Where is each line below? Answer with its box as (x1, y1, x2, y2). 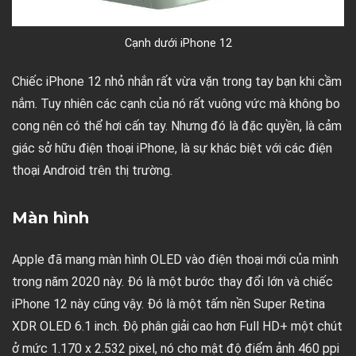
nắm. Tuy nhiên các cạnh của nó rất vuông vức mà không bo (12, 96, 340, 112)
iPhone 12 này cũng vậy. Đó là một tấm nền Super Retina (12, 296, 325, 312)
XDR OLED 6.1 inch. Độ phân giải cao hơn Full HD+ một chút (12, 319, 342, 335)
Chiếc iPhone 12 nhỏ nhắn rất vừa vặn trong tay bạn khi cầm (12, 74, 342, 90)
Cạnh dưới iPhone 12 (124, 37, 232, 51)
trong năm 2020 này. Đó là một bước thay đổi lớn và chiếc (12, 274, 333, 290)
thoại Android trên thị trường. (12, 163, 172, 179)
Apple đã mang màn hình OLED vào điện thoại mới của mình (12, 252, 339, 268)
